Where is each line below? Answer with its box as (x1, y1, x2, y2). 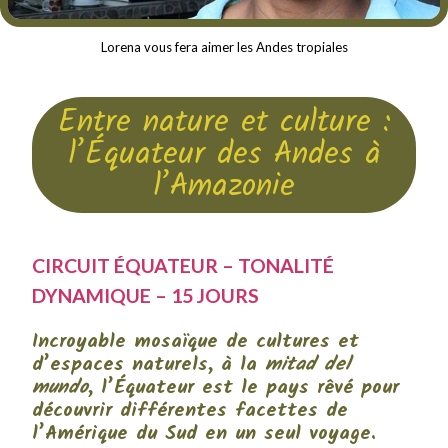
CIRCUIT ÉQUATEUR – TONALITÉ (32, 253, 335, 277)
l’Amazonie (153, 161, 295, 211)
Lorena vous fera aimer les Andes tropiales (100, 39, 348, 56)
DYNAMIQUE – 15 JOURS (32, 283, 260, 307)
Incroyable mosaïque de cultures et (32, 326, 360, 358)
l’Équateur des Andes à (68, 129, 380, 179)
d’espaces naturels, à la (32, 349, 266, 381)
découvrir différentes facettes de (32, 395, 349, 427)
